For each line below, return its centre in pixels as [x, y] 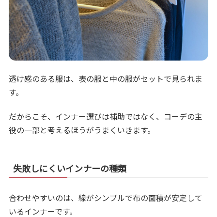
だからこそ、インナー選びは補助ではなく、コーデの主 [106, 116]
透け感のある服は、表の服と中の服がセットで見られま [106, 78]
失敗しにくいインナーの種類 [70, 168]
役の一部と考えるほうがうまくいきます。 [82, 130]
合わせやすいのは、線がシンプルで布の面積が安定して [106, 198]
